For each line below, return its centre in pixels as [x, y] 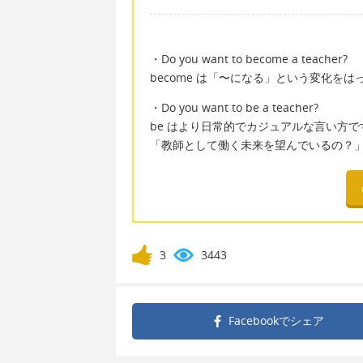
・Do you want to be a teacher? [234, 108]
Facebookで [259, 321]
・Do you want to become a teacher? [249, 58]
